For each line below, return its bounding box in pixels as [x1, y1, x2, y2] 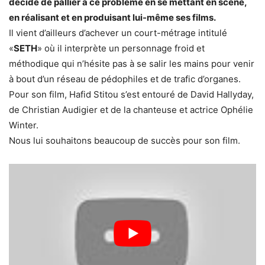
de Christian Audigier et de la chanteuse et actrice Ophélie [9, 104, 253, 115]
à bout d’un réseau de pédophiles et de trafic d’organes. [9, 73, 241, 85]
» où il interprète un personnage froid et [37, 42, 205, 54]
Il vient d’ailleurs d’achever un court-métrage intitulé [9, 27, 227, 38]
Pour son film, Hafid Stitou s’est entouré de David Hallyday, [9, 88, 254, 100]
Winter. [9, 119, 38, 131]
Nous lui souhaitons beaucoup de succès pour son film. [9, 134, 240, 146]
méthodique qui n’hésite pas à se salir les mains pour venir [9, 57, 254, 69]
